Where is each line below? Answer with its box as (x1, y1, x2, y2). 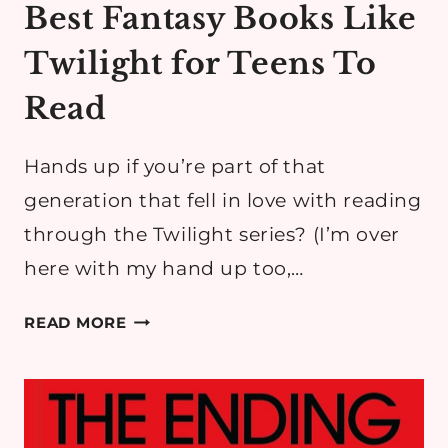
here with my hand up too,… (24, 257, 304, 281)
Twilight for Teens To (24, 45, 377, 83)
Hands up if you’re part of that (24, 155, 326, 179)
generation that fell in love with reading (24, 189, 422, 213)
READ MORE (24, 313, 127, 333)
